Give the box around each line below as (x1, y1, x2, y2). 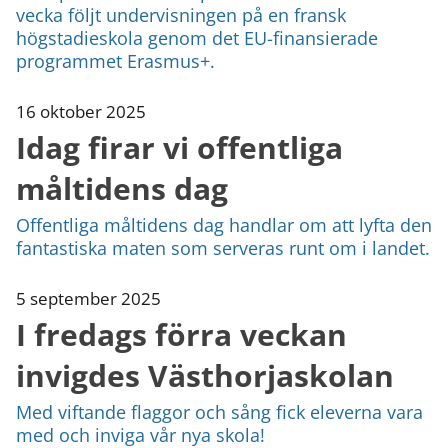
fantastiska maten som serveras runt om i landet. (16, 235, 430, 260)
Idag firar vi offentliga (16, 126, 343, 168)
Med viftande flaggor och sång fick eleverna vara (16, 399, 423, 424)
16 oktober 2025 (16, 99, 146, 123)
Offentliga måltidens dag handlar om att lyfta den (16, 212, 432, 237)
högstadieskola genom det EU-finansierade (16, 25, 378, 50)
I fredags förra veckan (16, 313, 347, 355)
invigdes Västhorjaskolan (16, 354, 394, 396)
